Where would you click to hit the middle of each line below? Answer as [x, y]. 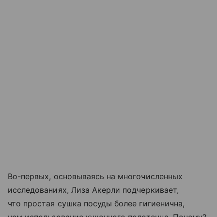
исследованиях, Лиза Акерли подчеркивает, [93, 190]
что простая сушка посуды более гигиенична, [96, 204]
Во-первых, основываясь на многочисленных [95, 177]
